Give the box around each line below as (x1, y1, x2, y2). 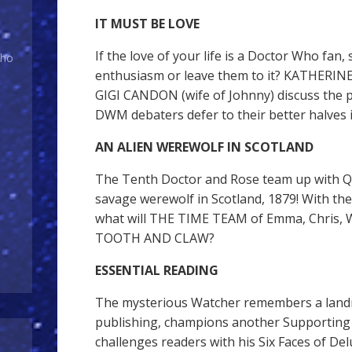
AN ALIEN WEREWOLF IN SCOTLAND (95, 138, 313, 156)
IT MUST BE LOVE (95, 15, 200, 32)
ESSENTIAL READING (95, 262, 218, 279)
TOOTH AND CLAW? (95, 229, 214, 247)
